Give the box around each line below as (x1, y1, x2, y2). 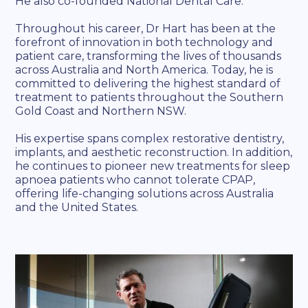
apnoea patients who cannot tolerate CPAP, (15, 173, 256, 186)
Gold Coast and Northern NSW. (15, 104, 187, 118)
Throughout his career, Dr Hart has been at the (15, 22, 276, 35)
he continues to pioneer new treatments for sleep (15, 159, 291, 173)
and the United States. (15, 201, 139, 214)
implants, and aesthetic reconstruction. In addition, (15, 146, 293, 159)
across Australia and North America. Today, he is (15, 63, 274, 76)
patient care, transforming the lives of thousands (15, 49, 282, 63)
